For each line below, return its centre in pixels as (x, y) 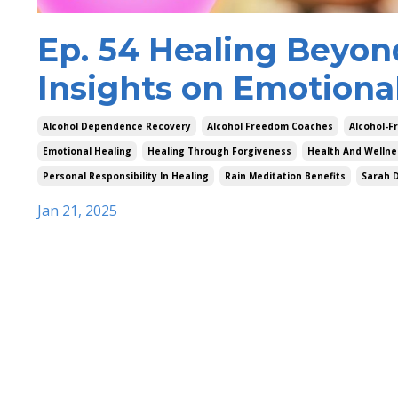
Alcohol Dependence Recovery (117, 127)
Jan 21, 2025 (77, 211)
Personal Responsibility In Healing (126, 176)
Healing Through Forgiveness (219, 151)
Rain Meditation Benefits (285, 176)
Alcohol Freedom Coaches (270, 127)
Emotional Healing (87, 151)
